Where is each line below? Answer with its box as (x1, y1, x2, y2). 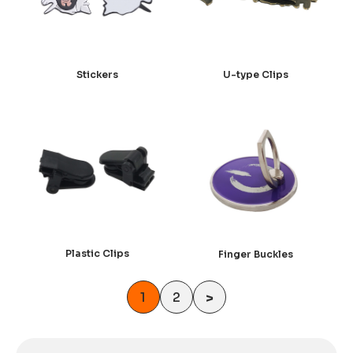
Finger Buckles (218, 247, 294, 260)
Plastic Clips (65, 247, 129, 260)
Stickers (76, 69, 118, 81)
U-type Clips (223, 68, 289, 80)
